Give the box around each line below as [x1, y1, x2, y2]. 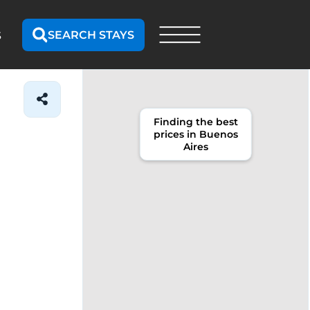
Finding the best [153, 116, 238, 128]
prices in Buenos [153, 128, 238, 140]
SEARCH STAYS [48, 28, 134, 42]
